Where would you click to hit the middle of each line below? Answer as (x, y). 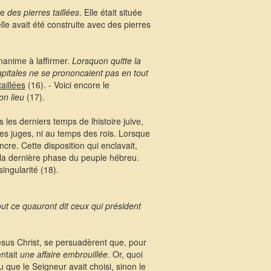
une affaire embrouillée (64, 254)
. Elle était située (110, 12)
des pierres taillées (43, 12)
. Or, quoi (125, 254)
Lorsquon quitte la (106, 60)
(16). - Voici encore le (67, 85)
